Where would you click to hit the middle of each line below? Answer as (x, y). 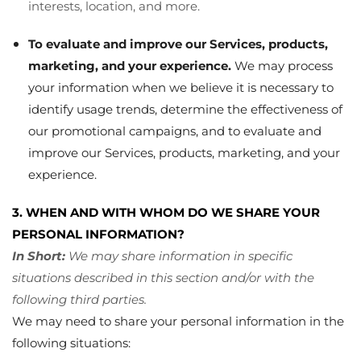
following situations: (71, 342)
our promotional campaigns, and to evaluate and (175, 131)
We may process (282, 65)
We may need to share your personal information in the (178, 321)
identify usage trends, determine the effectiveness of (185, 109)
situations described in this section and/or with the (163, 277)
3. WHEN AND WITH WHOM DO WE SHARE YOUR (166, 212)
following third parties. (79, 299)
